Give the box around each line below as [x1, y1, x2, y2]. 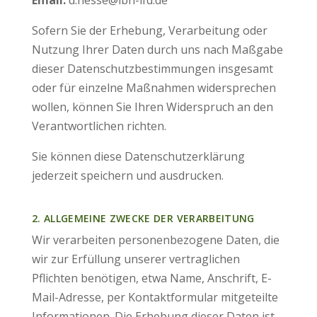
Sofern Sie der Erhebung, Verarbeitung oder [31, 23, 267, 38]
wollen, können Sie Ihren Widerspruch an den [31, 99, 273, 115]
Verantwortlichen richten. [31, 118, 166, 134]
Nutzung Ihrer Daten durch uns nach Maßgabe [31, 42, 283, 57]
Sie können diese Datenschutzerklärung [31, 149, 245, 164]
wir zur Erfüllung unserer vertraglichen [31, 251, 240, 267]
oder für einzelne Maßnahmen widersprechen [31, 80, 276, 96]
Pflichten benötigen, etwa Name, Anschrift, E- [31, 270, 272, 286]
